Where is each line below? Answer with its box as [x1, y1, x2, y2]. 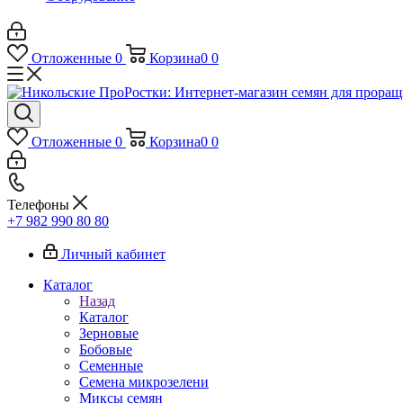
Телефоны [7, 197, 73, 212]
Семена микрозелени [79, 374, 209, 390]
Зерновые [79, 326, 139, 341]
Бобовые [79, 342, 132, 357]
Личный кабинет [61, 246, 166, 262]
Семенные [79, 358, 143, 373]
